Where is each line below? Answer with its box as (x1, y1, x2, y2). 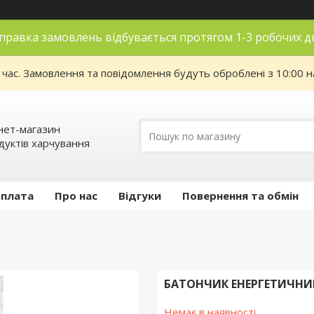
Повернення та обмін (182, 189, 299, 203)
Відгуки (118, 189, 161, 203)
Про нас (55, 189, 97, 203)
